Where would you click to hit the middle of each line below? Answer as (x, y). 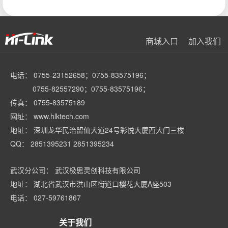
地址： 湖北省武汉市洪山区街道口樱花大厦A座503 (91, 184)
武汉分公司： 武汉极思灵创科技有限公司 (75, 170)
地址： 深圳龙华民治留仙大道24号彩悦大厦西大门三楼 (97, 130)
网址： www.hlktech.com (50, 116)
